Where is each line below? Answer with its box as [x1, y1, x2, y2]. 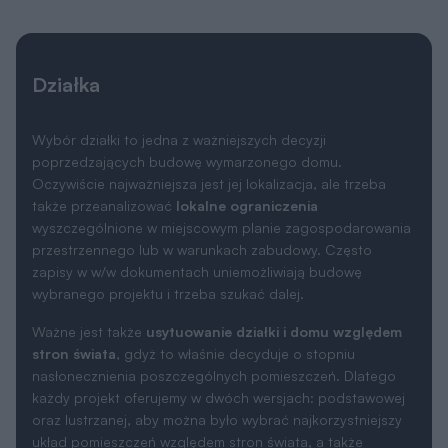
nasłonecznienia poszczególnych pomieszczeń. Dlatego [32, 241, 396, 259]
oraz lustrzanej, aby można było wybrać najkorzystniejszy [32, 285, 402, 303]
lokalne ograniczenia [176, 71, 318, 89]
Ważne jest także [32, 197, 146, 215]
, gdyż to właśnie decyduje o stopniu [116, 219, 355, 237]
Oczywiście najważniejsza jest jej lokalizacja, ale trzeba [32, 49, 386, 67]
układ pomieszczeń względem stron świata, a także [32, 307, 363, 325]
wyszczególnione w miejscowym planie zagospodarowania [32, 93, 411, 111]
